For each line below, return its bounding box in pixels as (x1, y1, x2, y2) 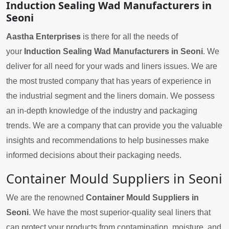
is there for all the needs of (81, 32, 178, 41)
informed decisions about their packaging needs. (6, 151, 181, 160)
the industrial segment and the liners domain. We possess (6, 91, 215, 101)
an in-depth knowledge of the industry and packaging (6, 106, 197, 116)
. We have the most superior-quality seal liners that (29, 208, 211, 217)
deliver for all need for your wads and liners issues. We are (6, 62, 217, 71)
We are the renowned (6, 193, 86, 202)
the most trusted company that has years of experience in (6, 77, 211, 86)
